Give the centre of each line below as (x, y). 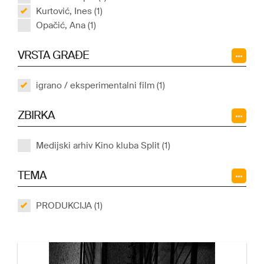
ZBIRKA (36, 115)
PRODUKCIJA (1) (69, 206)
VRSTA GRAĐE (53, 55)
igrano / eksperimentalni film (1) (100, 85)
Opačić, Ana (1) (66, 25)
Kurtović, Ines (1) (69, 11)
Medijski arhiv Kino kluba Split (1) (103, 146)
